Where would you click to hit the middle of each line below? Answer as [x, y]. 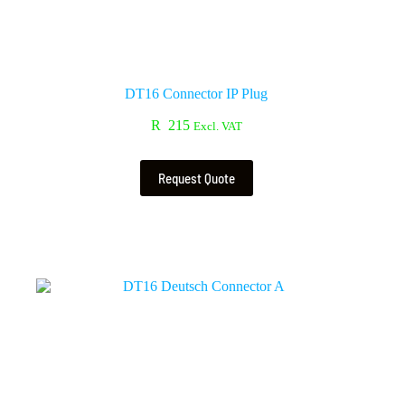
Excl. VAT [217, 126]
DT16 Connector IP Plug [197, 93]
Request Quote [196, 178]
